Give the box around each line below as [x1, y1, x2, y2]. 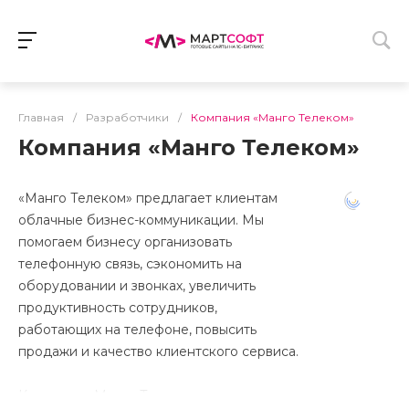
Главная [18, 110, 64, 124]
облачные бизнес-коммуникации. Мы [18, 212, 264, 228]
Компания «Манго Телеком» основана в [18, 387, 278, 404]
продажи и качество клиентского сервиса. [18, 343, 299, 360]
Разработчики [86, 110, 169, 124]
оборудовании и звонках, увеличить [18, 278, 256, 294]
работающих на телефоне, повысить [18, 321, 257, 338]
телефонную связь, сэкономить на [18, 256, 242, 272]
